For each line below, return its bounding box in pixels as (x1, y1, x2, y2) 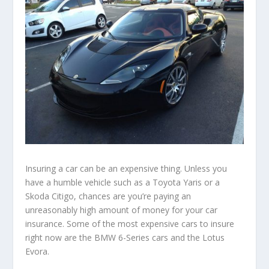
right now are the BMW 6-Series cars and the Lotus (25, 231, 225, 243)
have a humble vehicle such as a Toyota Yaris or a (25, 176, 220, 188)
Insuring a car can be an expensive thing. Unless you (25, 162, 228, 174)
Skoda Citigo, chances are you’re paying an (25, 190, 192, 202)
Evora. (25, 245, 50, 257)
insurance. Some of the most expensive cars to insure (25, 217, 235, 229)
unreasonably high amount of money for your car (25, 204, 218, 216)
